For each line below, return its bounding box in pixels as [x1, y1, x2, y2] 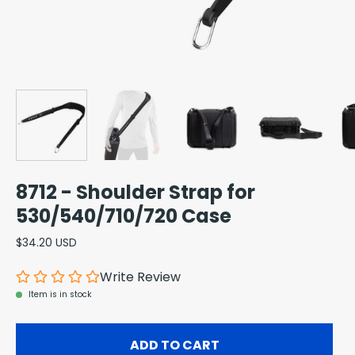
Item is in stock [29, 288, 92, 300]
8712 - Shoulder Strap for [16, 178, 255, 205]
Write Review [100, 267, 181, 286]
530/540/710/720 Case [16, 202, 231, 229]
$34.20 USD [16, 235, 77, 250]
